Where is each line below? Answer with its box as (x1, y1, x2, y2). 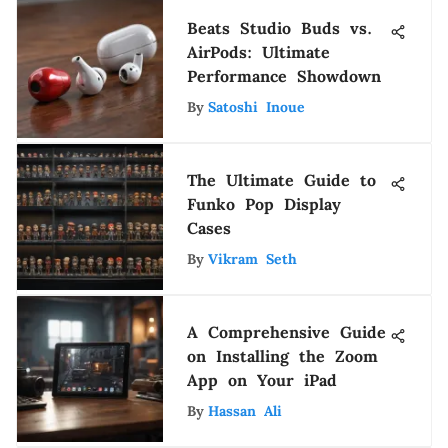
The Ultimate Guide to (187, 170, 376, 190)
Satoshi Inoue (208, 98, 305, 116)
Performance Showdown (187, 66, 381, 86)
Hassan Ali (208, 402, 282, 420)
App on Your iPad (187, 370, 337, 390)
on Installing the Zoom (187, 346, 378, 366)
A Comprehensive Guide (187, 322, 386, 342)
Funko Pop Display (187, 194, 341, 214)
